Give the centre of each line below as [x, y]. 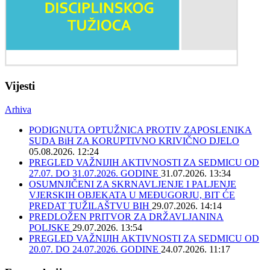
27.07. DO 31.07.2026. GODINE [95, 174]
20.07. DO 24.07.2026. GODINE [95, 250]
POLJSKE [51, 228]
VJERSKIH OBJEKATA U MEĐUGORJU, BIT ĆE [132, 195]
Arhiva [18, 110]
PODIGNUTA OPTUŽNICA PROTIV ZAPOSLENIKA [140, 130]
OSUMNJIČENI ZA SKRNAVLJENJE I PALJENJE [133, 184]
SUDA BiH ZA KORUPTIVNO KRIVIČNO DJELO [134, 141]
